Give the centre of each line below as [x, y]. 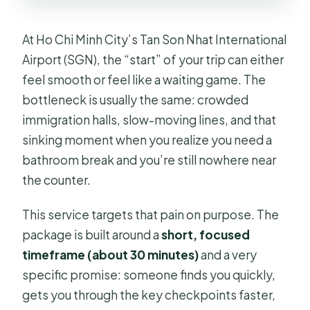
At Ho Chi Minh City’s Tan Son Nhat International [155, 40]
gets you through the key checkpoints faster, [149, 295]
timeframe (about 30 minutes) [111, 255]
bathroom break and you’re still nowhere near [149, 160]
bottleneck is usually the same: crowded [136, 100]
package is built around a [92, 235]
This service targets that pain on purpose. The [151, 215]
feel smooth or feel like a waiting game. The [144, 80]
